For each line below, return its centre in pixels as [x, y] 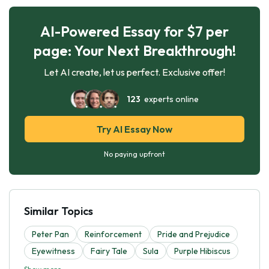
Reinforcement [113, 234]
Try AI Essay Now [134, 129]
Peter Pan [50, 234]
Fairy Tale [109, 251]
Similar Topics [59, 211]
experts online [170, 99]
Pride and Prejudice [194, 234]
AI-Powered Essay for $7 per [134, 31]
